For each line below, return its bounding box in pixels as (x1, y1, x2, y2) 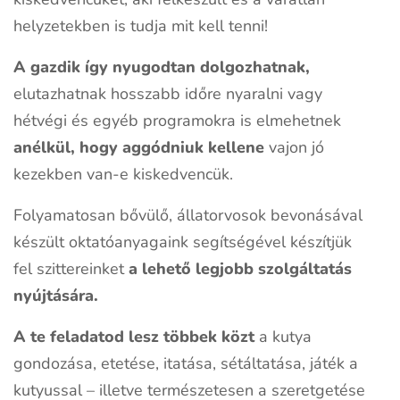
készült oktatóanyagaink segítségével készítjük (13, 231, 352, 254)
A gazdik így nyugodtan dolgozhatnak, (13, 56, 310, 79)
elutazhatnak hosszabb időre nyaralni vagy (13, 83, 322, 105)
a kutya (254, 326, 312, 348)
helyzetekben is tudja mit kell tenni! (13, 15, 268, 37)
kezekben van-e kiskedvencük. (13, 163, 233, 186)
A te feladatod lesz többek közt (13, 326, 254, 348)
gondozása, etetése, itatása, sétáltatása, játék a (13, 353, 358, 375)
